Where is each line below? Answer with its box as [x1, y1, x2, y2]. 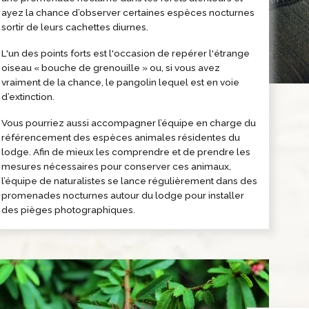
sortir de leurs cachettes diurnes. [1, 21, 149, 32]
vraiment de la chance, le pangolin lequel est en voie [1, 76, 240, 88]
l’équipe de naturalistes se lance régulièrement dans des [1, 175, 258, 186]
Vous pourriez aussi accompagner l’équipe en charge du [1, 117, 257, 128]
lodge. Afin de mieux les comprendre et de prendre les [1, 146, 251, 157]
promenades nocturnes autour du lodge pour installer [1, 189, 245, 201]
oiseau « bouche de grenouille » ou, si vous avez [1, 61, 221, 73]
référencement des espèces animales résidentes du [1, 131, 241, 143]
